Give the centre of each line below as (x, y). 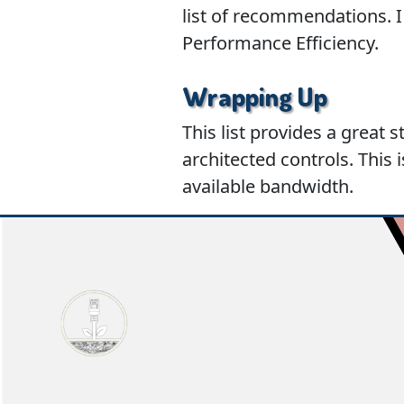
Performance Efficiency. (280, 43)
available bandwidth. (267, 186)
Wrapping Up (254, 96)
